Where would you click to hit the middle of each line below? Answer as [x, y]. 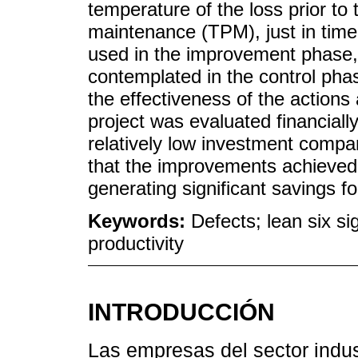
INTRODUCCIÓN [181, 311]
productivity [136, 244]
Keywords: [139, 221]
